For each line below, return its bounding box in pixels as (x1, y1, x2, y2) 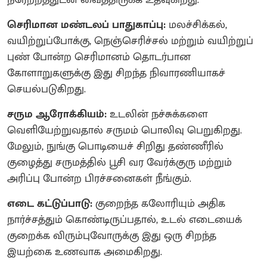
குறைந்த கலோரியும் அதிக (92, 194, 225, 213)
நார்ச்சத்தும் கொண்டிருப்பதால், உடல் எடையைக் (7, 210, 242, 229)
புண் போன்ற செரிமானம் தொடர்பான (7, 48, 191, 66)
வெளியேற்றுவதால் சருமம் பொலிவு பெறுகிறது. (7, 121, 242, 139)
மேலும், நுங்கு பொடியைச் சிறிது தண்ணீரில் (7, 137, 223, 156)
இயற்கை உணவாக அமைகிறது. (7, 243, 162, 261)
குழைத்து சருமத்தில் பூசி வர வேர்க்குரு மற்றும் (7, 153, 232, 172)
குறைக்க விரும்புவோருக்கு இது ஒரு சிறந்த (7, 226, 216, 245)
